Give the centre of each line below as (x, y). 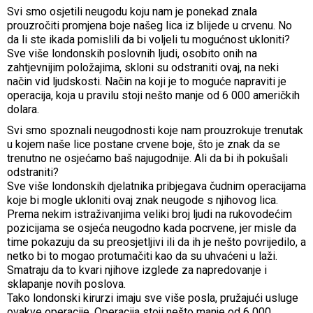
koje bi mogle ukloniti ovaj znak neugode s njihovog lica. (143, 200)
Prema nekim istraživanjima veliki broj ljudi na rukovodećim (150, 214)
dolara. (23, 109)
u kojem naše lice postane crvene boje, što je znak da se (144, 144)
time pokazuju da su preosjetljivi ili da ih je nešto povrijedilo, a (156, 242)
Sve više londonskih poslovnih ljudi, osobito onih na (132, 53)
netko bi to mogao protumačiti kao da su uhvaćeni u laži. (142, 256)
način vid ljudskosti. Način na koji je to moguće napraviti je (147, 81)
